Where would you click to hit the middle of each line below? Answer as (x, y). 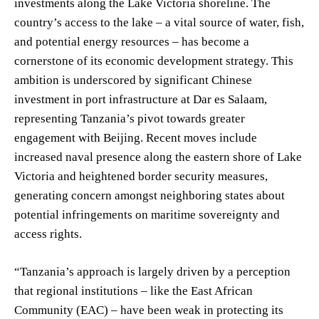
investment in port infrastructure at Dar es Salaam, (141, 99)
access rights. (48, 234)
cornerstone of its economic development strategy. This (154, 61)
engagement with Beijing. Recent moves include (136, 137)
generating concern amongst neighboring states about (150, 195)
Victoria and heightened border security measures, (141, 176)
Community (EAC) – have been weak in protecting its (149, 310)
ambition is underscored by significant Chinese (133, 80)
